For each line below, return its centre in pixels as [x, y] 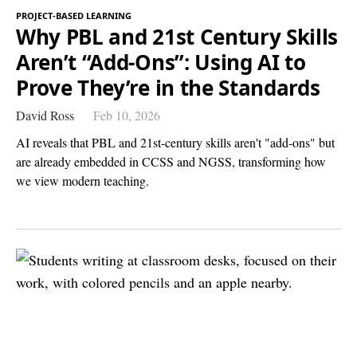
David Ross [45, 116]
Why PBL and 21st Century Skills [177, 37]
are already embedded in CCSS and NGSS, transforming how [171, 162]
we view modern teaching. [82, 181]
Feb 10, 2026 [127, 116]
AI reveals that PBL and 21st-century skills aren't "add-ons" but [175, 143]
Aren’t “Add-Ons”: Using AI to [161, 63]
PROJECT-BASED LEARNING [74, 16]
